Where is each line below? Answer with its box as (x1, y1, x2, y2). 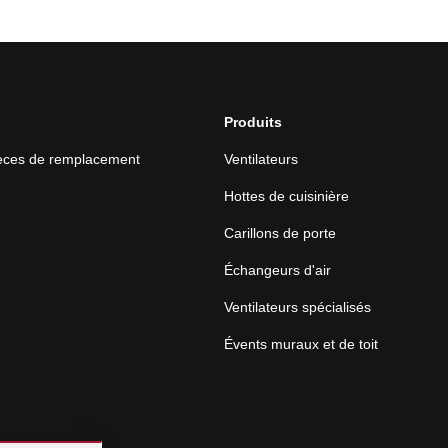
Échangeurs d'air (224, 262, 331, 278)
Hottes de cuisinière (224, 188, 349, 204)
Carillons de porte (224, 225, 336, 241)
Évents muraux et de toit (224, 336, 378, 352)
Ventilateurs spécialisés (224, 299, 371, 315)
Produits (224, 114, 282, 130)
